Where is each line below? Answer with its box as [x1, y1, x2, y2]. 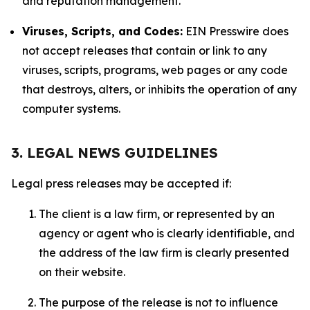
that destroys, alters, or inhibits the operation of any [22, 82, 297, 96]
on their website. [39, 265, 128, 279]
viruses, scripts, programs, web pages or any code [22, 63, 288, 77]
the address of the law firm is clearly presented [39, 246, 289, 259]
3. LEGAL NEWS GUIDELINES [11, 144, 218, 161]
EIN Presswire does [183, 24, 289, 38]
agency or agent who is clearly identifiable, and [39, 226, 295, 240]
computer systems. [22, 102, 120, 116]
